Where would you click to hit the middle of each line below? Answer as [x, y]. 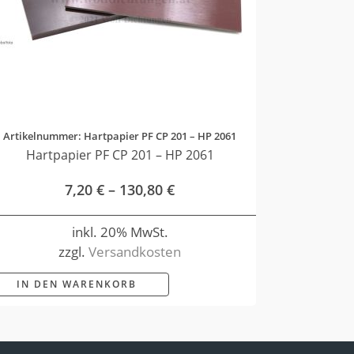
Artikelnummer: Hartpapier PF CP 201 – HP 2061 [120, 136]
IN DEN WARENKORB [77, 284]
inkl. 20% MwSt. [120, 232]
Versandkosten [135, 251]
